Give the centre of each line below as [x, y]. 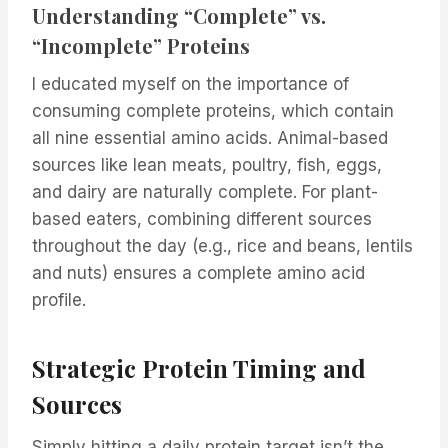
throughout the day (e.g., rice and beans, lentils [222, 246]
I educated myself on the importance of [190, 84]
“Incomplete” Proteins [141, 46]
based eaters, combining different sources [202, 219]
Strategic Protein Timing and [199, 368]
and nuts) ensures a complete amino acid [198, 273]
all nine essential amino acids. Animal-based [210, 138]
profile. [59, 300]
